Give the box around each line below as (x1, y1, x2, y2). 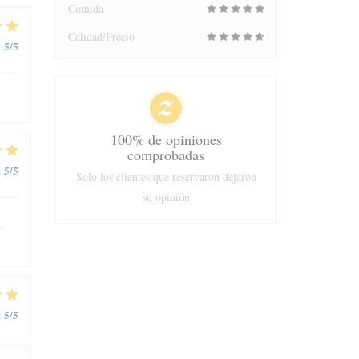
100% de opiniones (110, 130, 222, 149)
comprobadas (127, 145, 205, 164)
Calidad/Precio (67, 29, 135, 44)
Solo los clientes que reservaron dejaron (75, 169, 256, 184)
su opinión (142, 189, 190, 204)
